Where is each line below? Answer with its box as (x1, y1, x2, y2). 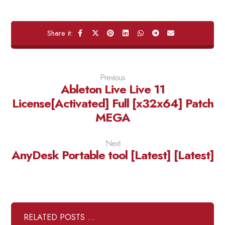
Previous (100, 72, 125, 83)
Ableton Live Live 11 (60, 80, 165, 98)
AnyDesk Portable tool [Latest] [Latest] (11, 146, 214, 164)
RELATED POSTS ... (24, 211, 95, 223)
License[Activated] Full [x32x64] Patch (12, 94, 213, 112)
